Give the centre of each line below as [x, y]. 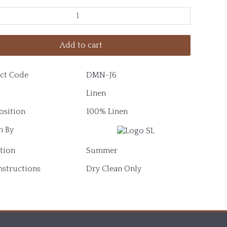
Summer [102, 151]
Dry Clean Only [114, 169]
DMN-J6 [101, 75]
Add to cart [81, 45]
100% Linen [107, 111]
